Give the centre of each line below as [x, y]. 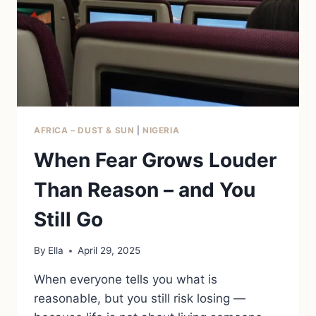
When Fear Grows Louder [155, 160]
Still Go [68, 219]
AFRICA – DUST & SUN [84, 130]
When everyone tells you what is [126, 280]
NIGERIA [161, 130]
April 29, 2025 [109, 251]
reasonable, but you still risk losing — [140, 299]
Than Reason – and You [145, 189]
